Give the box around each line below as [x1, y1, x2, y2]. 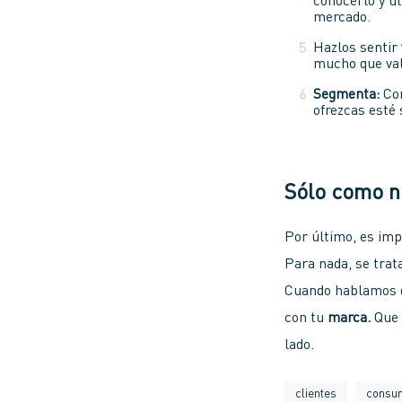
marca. [328, 310, 371, 326]
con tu [284, 310, 328, 326]
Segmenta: [313, 88, 380, 103]
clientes [295, 388, 337, 400]
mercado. [313, 11, 371, 26]
